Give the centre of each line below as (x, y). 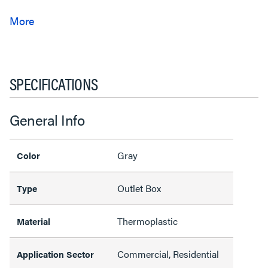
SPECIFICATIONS (54, 83)
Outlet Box (139, 188)
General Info (47, 120)
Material (33, 221)
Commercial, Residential (168, 254)
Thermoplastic (147, 221)
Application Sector (55, 254)
